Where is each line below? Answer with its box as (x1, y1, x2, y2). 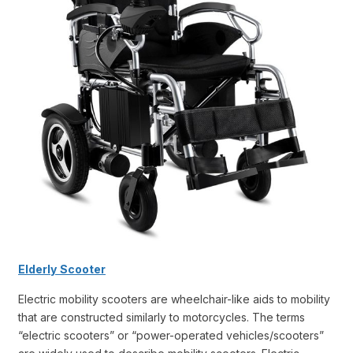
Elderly (18, 262, 57, 277)
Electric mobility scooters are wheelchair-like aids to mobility (18, 292, 330, 307)
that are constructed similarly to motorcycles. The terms (18, 310, 305, 325)
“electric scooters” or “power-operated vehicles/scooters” (18, 329, 324, 343)
